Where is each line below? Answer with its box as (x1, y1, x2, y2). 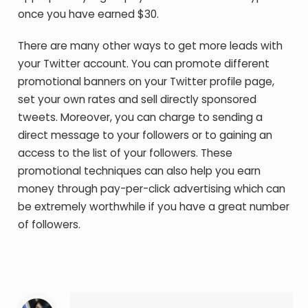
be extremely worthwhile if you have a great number (18, 199, 290, 214)
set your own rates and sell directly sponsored (18, 92, 257, 107)
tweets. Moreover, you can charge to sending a (18, 110, 263, 124)
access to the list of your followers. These (18, 146, 233, 160)
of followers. (18, 217, 81, 232)
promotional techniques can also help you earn (18, 164, 261, 178)
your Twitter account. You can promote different (18, 56, 270, 71)
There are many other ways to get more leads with (18, 38, 283, 53)
